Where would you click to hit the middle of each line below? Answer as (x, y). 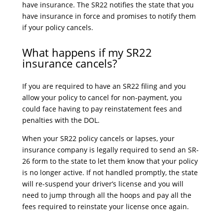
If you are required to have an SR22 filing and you (104, 86)
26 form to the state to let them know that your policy (110, 161)
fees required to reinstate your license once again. (105, 206)
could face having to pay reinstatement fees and (102, 109)
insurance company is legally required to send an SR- (110, 150)
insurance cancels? (69, 63)
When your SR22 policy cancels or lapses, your (98, 138)
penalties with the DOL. (61, 120)
